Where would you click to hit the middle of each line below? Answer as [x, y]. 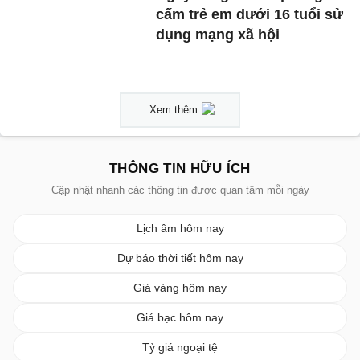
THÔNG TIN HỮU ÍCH [180, 168]
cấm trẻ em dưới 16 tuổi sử [250, 15]
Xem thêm [174, 109]
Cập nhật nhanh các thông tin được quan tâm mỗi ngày [180, 190]
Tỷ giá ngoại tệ [180, 347]
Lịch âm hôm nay [180, 228]
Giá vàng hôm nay [180, 287]
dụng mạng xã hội [218, 35]
